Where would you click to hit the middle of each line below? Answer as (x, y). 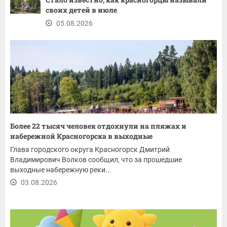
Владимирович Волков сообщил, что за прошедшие (96, 159)
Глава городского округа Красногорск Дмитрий (90, 149)
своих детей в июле (81, 10)
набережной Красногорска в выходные (81, 136)
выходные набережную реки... (61, 169)
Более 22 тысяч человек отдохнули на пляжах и (98, 126)
